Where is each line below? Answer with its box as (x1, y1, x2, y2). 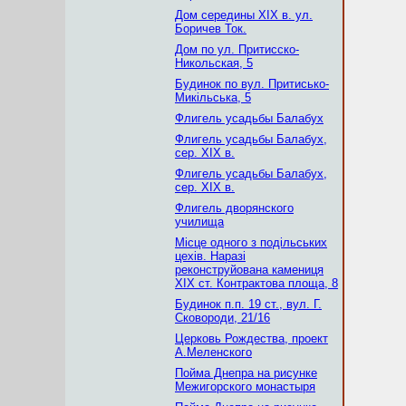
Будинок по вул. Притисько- (175, 77, 329, 91)
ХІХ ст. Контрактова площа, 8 (175, 276, 338, 290)
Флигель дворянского (175, 201, 294, 215)
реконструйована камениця (175, 263, 324, 276)
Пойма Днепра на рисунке (175, 366, 317, 380)
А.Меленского (175, 345, 252, 359)
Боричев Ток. (175, 22, 246, 35)
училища (175, 215, 224, 228)
